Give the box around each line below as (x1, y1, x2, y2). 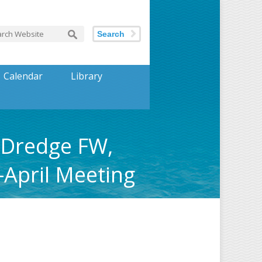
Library (70, 70, 102, 82)
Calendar (3, 70, 43, 82)
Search (97, 29, 125, 39)
